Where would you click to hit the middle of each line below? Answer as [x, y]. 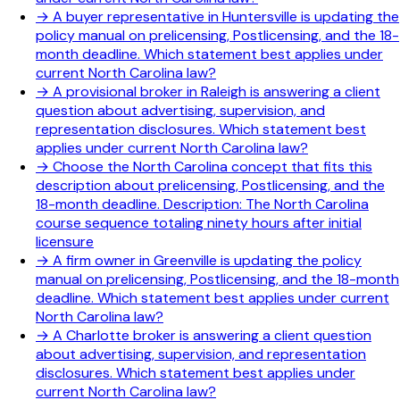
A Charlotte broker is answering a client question [212, 336]
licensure [65, 242]
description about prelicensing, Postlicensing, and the [210, 186]
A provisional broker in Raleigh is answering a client [217, 92]
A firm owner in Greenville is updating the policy [207, 261]
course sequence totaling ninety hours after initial [199, 223]
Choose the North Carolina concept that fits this [212, 167]
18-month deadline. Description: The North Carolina [202, 204]
